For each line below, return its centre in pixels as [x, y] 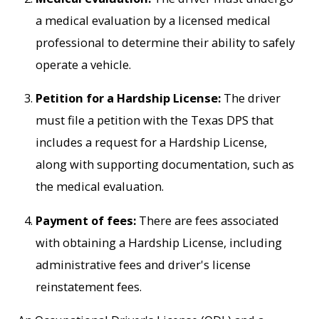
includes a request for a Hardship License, [152, 142]
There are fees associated [209, 220]
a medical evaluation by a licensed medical [153, 20]
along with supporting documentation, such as [165, 164]
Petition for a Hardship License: [129, 98]
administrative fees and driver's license [143, 264]
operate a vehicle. [84, 64]
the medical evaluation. [100, 187]
